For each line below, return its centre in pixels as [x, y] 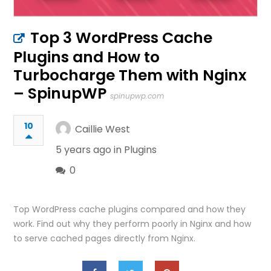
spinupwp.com [137, 96]
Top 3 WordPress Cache [122, 38]
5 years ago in [90, 150]
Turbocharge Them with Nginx [130, 75]
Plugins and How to [87, 57]
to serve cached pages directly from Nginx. [105, 238]
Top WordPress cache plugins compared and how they [130, 209]
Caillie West [103, 129]
